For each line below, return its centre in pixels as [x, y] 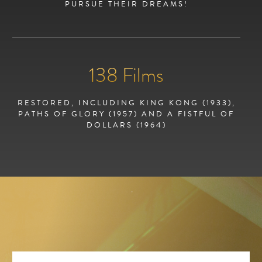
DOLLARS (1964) [126, 125]
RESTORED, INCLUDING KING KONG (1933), [126, 103]
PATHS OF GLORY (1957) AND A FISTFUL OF [126, 114]
